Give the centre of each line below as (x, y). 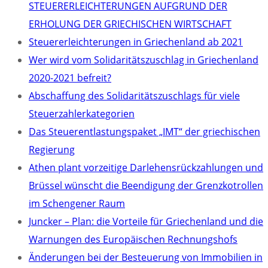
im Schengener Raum (77, 203)
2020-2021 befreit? (70, 78)
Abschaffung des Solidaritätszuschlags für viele (134, 96)
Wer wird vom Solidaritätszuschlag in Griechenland (144, 60)
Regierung (52, 150)
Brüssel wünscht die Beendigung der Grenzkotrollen (146, 185)
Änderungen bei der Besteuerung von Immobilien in (146, 257)
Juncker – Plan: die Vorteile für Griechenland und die (146, 221)
